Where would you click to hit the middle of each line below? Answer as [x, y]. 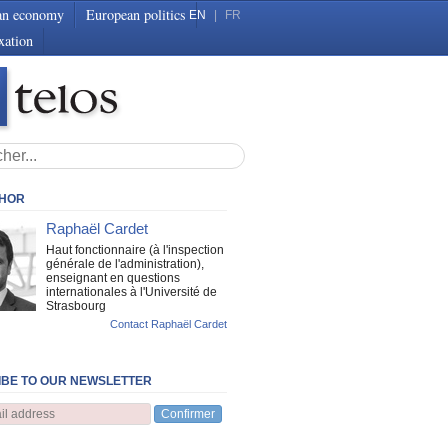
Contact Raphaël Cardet [169, 324]
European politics [136, 14]
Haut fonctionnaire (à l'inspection [134, 250]
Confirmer [187, 414]
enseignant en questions [112, 278]
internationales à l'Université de [131, 292]
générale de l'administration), [124, 264]
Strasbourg [75, 306]
